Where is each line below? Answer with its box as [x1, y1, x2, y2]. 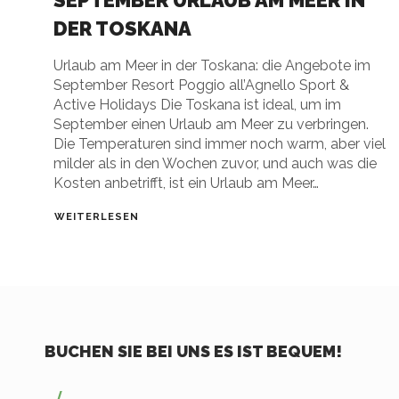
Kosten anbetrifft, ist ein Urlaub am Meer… [53, 175, 319, 192]
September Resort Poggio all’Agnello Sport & [53, 77, 349, 94]
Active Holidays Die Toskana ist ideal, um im [53, 96, 341, 114]
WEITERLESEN [54, 211, 139, 224]
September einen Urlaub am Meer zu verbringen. [53, 116, 369, 134]
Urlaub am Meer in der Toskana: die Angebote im [53, 57, 370, 75]
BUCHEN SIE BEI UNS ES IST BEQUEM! [45, 341, 342, 361]
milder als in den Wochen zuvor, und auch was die [53, 155, 377, 173]
